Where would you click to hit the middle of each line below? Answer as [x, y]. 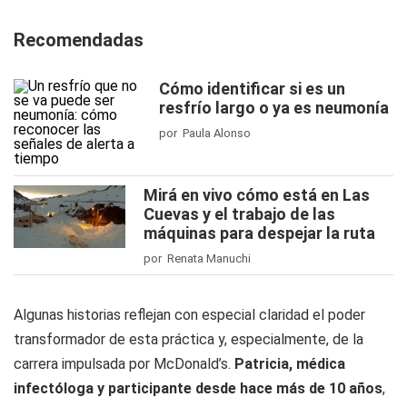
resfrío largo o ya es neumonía [274, 108]
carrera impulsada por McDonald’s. [124, 364]
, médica [317, 364]
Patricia [262, 364]
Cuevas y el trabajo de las [239, 214]
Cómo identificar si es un [252, 89]
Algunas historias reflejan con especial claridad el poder [189, 315]
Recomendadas [79, 40]
